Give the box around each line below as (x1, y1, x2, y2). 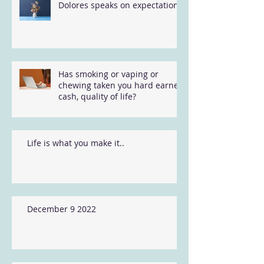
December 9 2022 (27, 203, 96, 214)
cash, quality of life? (58, 91, 136, 102)
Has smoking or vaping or (58, 68, 159, 80)
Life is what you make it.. (27, 137, 124, 148)
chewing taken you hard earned (58, 80, 184, 91)
